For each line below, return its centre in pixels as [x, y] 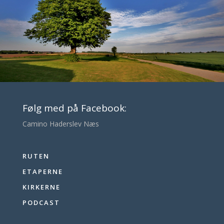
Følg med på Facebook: [74, 108]
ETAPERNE [42, 171]
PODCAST [41, 202]
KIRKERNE [41, 187]
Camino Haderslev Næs [60, 123]
